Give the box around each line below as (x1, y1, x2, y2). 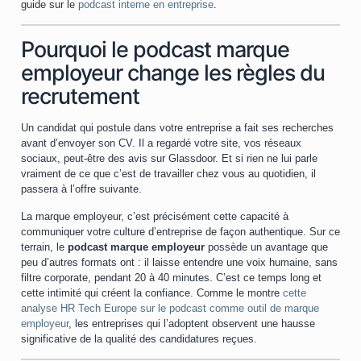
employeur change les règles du (21, 60, 325, 86)
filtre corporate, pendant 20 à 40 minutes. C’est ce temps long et (21, 272, 322, 284)
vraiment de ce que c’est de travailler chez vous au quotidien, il (21, 168, 316, 180)
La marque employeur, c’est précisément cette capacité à (21, 210, 288, 222)
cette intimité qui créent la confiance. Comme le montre (21, 287, 283, 299)
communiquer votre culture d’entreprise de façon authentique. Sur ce (21, 226, 340, 238)
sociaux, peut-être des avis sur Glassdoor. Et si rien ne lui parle (21, 152, 317, 164)
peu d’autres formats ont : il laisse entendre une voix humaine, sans (21, 256, 338, 268)
